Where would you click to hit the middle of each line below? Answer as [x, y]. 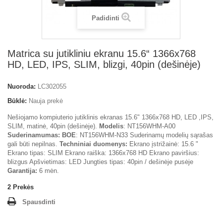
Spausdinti [39, 202]
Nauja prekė [46, 101]
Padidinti [105, 18]
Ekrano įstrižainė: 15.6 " [163, 144]
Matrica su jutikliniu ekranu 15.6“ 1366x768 [102, 54]
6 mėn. [48, 171]
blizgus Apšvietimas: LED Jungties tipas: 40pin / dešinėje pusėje [100, 162]
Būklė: [17, 101]
